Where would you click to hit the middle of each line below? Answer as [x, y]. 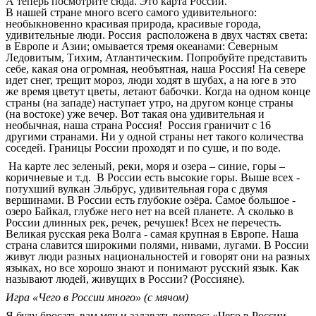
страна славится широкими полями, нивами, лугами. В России [157, 245]
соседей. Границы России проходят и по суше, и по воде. [143, 148]
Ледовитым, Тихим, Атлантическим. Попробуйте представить [156, 58]
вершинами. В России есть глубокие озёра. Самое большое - [151, 200]
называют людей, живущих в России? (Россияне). [125, 279]
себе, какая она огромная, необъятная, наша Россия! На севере [156, 69]
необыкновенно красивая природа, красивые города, [133, 24]
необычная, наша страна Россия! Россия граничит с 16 [138, 126]
